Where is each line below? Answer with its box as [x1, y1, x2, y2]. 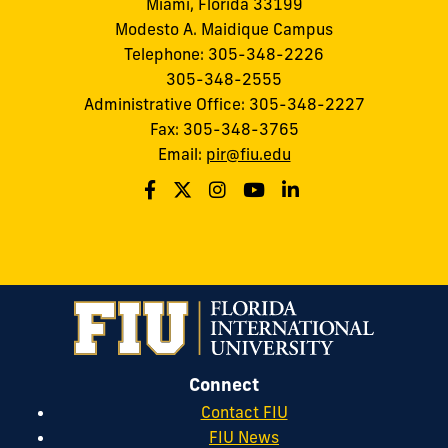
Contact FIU [200, 402, 288, 423]
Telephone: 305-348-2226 [124, 44, 324, 65]
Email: [157, 144, 206, 165]
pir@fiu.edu [205, 144, 291, 165]
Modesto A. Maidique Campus [115, 19, 333, 40]
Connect [189, 372, 259, 396]
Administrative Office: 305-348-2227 [83, 94, 365, 115]
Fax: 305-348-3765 [149, 119, 299, 140]
